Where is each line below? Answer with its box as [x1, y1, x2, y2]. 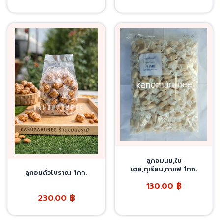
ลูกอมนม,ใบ [146, 156, 182, 165]
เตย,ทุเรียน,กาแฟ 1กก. [130, 165, 197, 174]
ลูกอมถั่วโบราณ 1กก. [25, 167, 87, 177]
